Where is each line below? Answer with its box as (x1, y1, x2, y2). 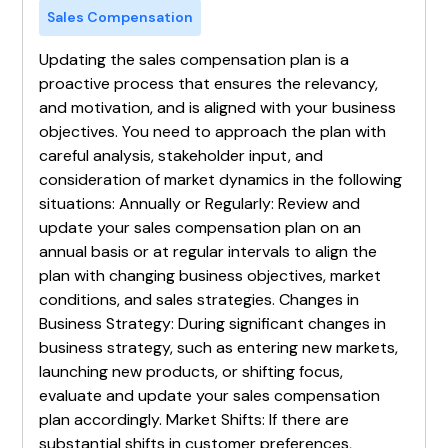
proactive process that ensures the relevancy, (39, 72, 379, 94)
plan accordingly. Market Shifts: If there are (39, 408, 350, 430)
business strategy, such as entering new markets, (39, 336, 399, 358)
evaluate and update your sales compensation (39, 384, 381, 406)
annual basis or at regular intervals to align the (39, 240, 378, 262)
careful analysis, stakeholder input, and (39, 144, 324, 166)
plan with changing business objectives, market (39, 264, 382, 286)
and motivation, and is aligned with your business (39, 96, 397, 118)
